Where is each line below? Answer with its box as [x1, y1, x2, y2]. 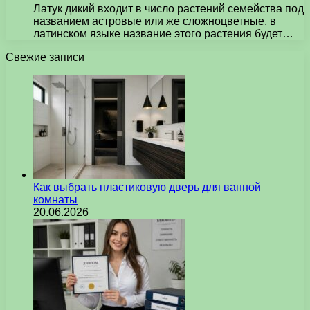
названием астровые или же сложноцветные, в [33, 15, 276, 27]
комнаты [33, 193, 77, 206]
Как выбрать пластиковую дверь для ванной [33, 181, 261, 193]
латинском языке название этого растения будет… [33, 27, 293, 39]
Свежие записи [6, 51, 84, 63]
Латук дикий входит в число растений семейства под [33, 2, 304, 15]
